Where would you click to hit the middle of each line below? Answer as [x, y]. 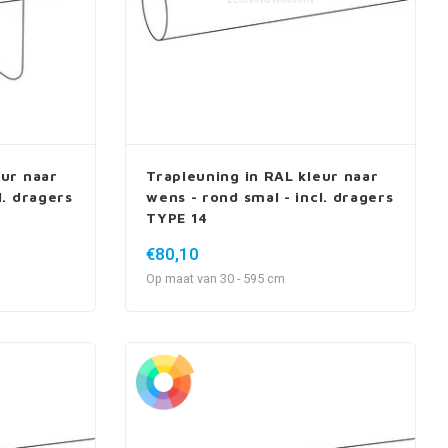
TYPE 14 [177, 217]
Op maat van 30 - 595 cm [216, 278]
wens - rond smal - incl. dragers [270, 196]
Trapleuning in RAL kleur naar [262, 175]
